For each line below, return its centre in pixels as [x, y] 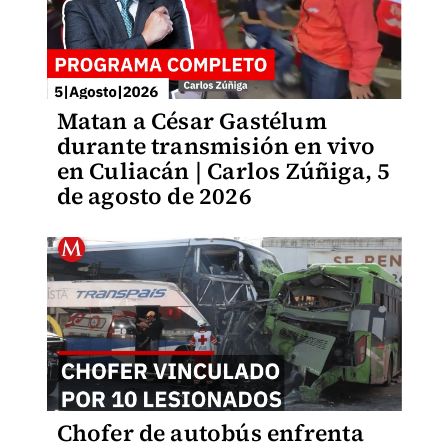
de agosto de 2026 [154, 196]
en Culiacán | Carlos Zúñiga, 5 [223, 171]
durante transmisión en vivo [215, 146]
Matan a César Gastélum [191, 121]
